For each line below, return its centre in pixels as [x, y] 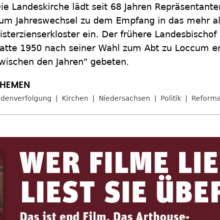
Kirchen [75, 98]
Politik [171, 98]
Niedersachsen [124, 98]
